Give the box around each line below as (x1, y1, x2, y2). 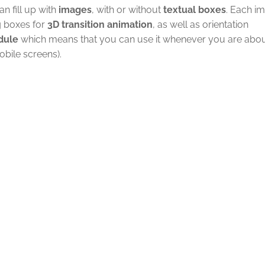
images (59, 4, 92, 15)
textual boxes (163, 4, 226, 15)
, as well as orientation (153, 19, 248, 30)
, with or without (92, 4, 163, 15)
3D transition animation (47, 19, 153, 30)
